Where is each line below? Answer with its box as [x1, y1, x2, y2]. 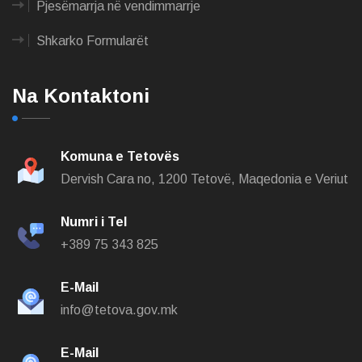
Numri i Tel [61, 215, 127, 229]
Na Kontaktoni [12, 85, 149, 107]
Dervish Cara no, [61, 172, 158, 186]
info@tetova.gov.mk [61, 303, 178, 317]
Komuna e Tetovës [61, 149, 179, 163]
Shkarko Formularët [36, 34, 149, 48]
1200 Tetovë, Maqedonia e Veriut [158, 172, 348, 186]
